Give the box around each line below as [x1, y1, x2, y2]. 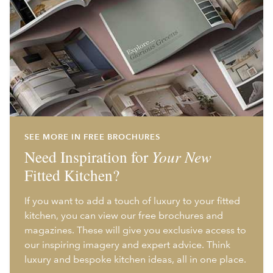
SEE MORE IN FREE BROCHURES [24, 131, 160, 142]
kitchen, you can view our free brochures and [24, 209, 223, 221]
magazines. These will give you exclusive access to [24, 224, 246, 236]
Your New [152, 146, 211, 167]
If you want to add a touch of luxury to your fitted [24, 194, 240, 207]
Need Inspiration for [24, 146, 152, 167]
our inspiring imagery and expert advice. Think [24, 238, 230, 250]
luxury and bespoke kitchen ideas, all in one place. [24, 253, 246, 265]
